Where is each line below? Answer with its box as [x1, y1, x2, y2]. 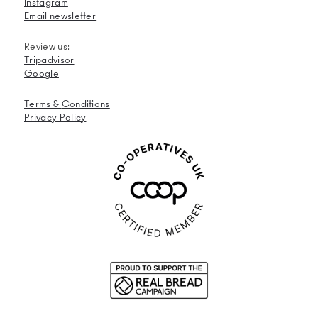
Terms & [24, 100, 62, 110]
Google [24, 70, 59, 79]
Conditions [61, 100, 110, 110]
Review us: [24, 43, 70, 53]
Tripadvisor [24, 56, 75, 66]
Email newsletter [24, 12, 97, 22]
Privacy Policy [24, 114, 87, 124]
